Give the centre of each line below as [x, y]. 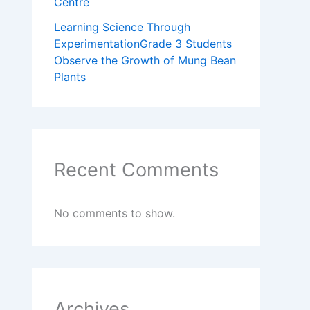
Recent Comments [136, 170]
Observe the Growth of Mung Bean [145, 61]
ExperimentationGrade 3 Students [143, 44]
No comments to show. [115, 213]
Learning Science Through [122, 27]
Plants [70, 77]
